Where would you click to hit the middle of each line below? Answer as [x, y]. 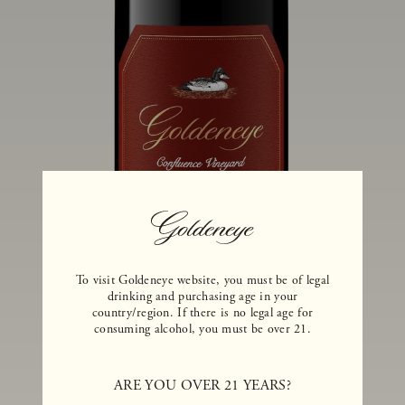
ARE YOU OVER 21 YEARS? [202, 386]
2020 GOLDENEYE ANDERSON [202, 361]
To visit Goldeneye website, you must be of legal [202, 280]
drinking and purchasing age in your [202, 297]
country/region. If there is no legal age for [202, 313]
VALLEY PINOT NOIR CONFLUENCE [202, 383]
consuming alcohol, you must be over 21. [202, 329]
